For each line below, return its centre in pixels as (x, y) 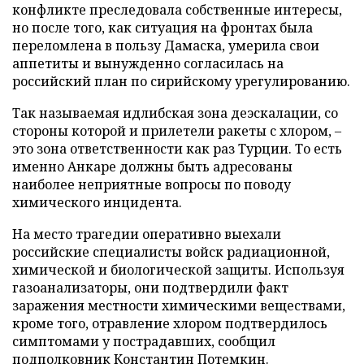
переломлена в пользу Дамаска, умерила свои (166, 45)
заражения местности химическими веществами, (179, 305)
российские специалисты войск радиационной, (171, 252)
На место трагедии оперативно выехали (147, 234)
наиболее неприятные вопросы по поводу (152, 184)
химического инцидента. (97, 202)
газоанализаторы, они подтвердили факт (150, 288)
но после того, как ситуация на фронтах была (162, 28)
